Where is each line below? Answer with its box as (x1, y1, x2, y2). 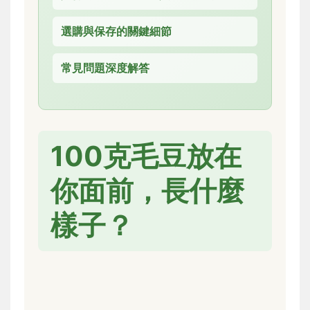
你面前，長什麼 (51, 173, 244, 208)
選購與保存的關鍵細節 (61, 24, 172, 38)
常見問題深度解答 (61, 60, 149, 75)
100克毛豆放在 (51, 138, 241, 173)
